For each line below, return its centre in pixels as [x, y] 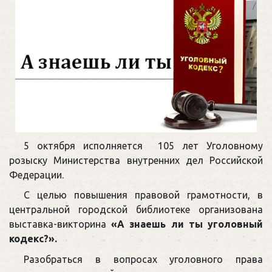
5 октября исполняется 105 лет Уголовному [143, 145]
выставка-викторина [60, 224]
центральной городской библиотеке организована [136, 210]
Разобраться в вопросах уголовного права [143, 259]
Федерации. [36, 175]
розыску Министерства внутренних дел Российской [136, 160]
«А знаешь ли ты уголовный [187, 224]
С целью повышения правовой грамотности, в [143, 195]
